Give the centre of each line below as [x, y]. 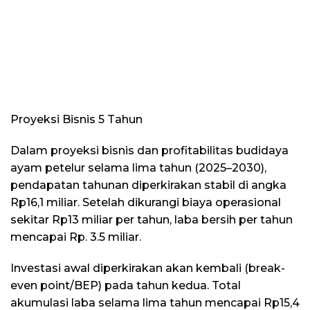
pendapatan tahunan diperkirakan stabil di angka [148, 185]
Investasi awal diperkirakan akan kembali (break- [148, 268]
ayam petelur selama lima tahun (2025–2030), [138, 167]
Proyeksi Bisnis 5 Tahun [76, 119]
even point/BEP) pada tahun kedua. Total [126, 285]
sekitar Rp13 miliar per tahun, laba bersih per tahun [152, 219]
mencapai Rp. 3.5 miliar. [76, 237]
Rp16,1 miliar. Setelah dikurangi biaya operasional [146, 202]
